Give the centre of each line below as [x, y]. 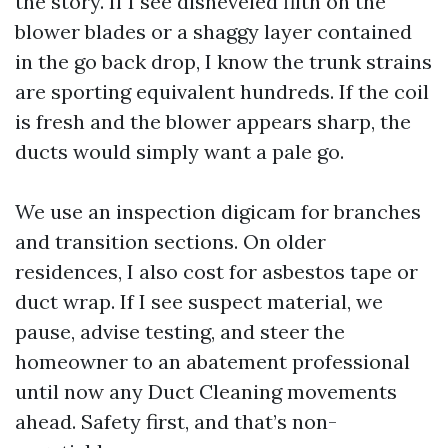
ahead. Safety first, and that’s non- [176, 421]
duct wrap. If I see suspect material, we [199, 301]
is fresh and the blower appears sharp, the [213, 121]
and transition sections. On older [170, 241]
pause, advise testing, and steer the [180, 331]
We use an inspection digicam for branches [218, 211]
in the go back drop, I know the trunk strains [223, 61]
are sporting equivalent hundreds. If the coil [222, 91]
